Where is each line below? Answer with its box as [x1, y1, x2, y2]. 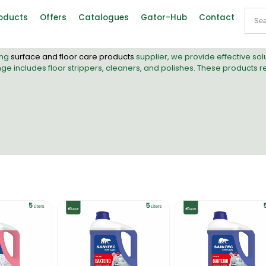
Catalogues [78, 12, 129, 24]
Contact [198, 12, 235, 24]
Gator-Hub [140, 12, 187, 24]
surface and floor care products [10, 50, 134, 62]
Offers [39, 12, 66, 24]
